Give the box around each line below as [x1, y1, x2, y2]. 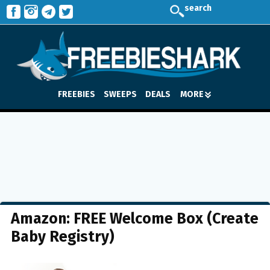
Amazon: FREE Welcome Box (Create [11, 210, 259, 228]
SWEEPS [104, 89, 137, 99]
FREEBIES [58, 89, 95, 99]
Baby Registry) [11, 228, 115, 246]
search [184, 3, 212, 13]
